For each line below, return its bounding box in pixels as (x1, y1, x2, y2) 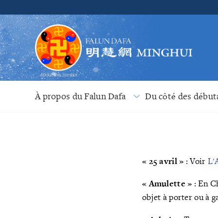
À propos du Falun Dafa (35, 90, 126, 103)
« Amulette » (142, 178, 192, 189)
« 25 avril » (142, 155, 184, 167)
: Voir (183, 155, 208, 167)
